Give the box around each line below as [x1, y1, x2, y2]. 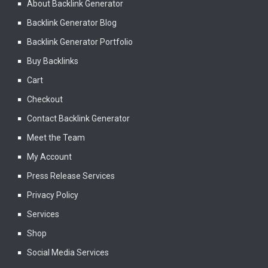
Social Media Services [27, 247, 109, 257]
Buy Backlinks [27, 56, 78, 66]
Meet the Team [27, 132, 85, 142]
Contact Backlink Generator [27, 113, 130, 123]
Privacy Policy [27, 190, 78, 200]
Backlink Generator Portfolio [27, 36, 133, 47]
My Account [27, 151, 72, 162]
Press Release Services [27, 170, 115, 181]
